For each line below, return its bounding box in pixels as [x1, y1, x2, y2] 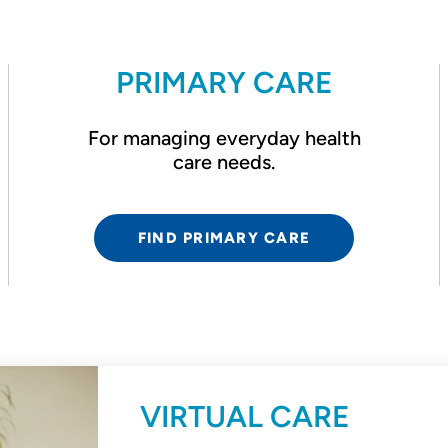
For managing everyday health [87, 126, 361, 150]
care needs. [173, 150, 275, 174]
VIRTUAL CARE [139, 398, 350, 435]
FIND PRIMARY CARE [137, 229, 311, 247]
